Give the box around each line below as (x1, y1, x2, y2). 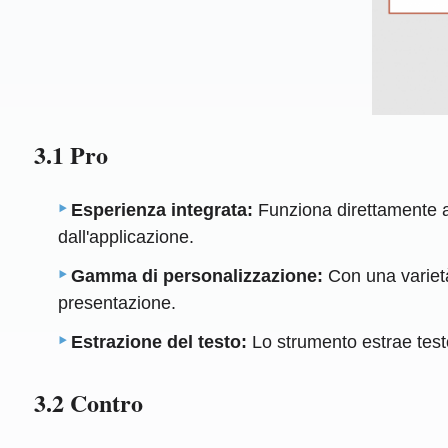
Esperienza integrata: (71, 200, 254, 221)
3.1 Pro (33, 137, 108, 173)
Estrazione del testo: (71, 332, 248, 353)
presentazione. (58, 293, 177, 314)
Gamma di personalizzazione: (71, 266, 324, 287)
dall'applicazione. (58, 227, 195, 248)
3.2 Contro (33, 385, 143, 421)
